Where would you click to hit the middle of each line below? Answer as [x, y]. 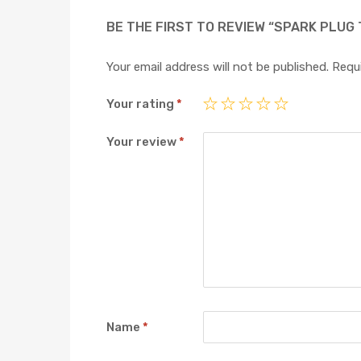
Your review [143, 141]
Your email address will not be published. [218, 66]
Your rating [141, 104]
